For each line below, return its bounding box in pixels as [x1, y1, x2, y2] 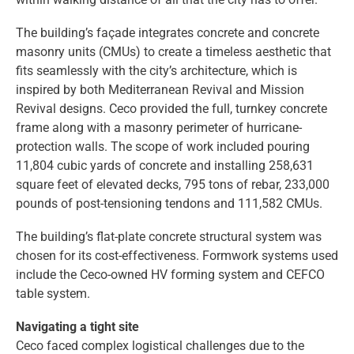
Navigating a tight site [16, 318, 139, 334]
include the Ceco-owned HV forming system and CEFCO [16, 266, 325, 282]
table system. [16, 285, 90, 301]
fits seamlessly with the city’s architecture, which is [16, 62, 297, 78]
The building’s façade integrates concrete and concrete [16, 24, 319, 40]
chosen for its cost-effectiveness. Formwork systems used [16, 247, 338, 263]
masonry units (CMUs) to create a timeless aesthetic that [16, 43, 331, 59]
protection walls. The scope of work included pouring [16, 138, 310, 154]
